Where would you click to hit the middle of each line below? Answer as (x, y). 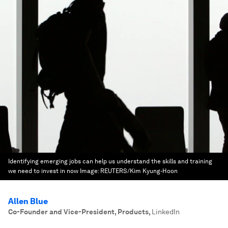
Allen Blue (28, 201)
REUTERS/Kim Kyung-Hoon (139, 171)
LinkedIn (166, 212)
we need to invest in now (43, 171)
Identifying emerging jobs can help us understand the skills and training (110, 161)
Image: (90, 171)
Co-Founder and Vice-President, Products (78, 212)
